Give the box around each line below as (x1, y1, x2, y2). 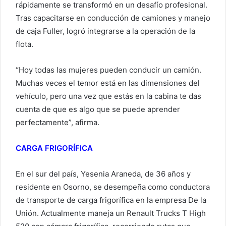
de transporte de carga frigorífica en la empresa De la (16, 195, 206, 205)
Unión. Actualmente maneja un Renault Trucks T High (16, 208, 206, 218)
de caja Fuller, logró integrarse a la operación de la (16, 26, 195, 36)
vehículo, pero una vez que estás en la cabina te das (16, 91, 201, 101)
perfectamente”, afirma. (16, 118, 99, 128)
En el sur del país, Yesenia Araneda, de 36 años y (16, 169, 191, 179)
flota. (16, 39, 33, 49)
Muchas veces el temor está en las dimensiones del (16, 78, 200, 88)
